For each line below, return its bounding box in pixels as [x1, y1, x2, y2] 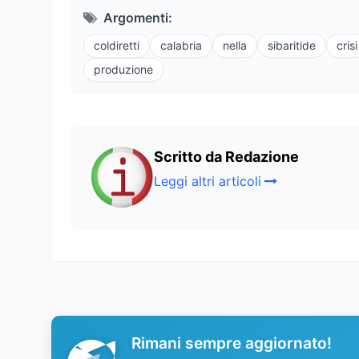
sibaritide [268, 38, 316, 53]
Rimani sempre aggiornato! [131, 333, 332, 353]
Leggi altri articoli [154, 173, 261, 190]
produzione [94, 63, 153, 77]
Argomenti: [103, 10, 172, 26]
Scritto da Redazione [154, 148, 299, 166]
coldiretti [94, 38, 139, 53]
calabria [160, 38, 202, 53]
